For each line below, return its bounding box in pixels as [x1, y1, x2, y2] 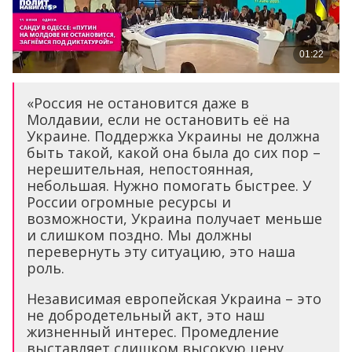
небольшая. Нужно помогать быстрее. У [27, 176, 311, 196]
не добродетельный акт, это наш [27, 306, 265, 325]
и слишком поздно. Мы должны [27, 225, 252, 245]
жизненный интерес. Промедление [27, 322, 279, 342]
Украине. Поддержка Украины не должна [27, 126, 320, 146]
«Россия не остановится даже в [27, 93, 249, 113]
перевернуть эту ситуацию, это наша [27, 242, 295, 262]
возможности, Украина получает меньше [27, 209, 322, 229]
